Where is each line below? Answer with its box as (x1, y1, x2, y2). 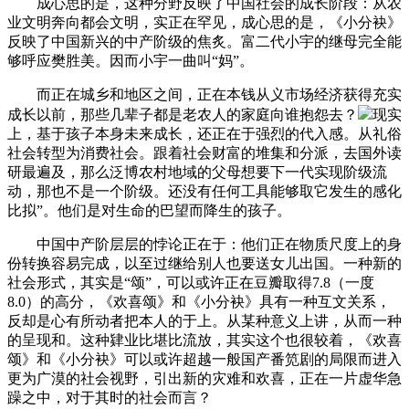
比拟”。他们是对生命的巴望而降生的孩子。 (7, 202, 291, 218)
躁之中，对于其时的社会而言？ (7, 389, 212, 405)
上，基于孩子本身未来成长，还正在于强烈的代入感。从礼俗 (7, 125, 402, 142)
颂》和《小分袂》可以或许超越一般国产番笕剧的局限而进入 (7, 351, 402, 367)
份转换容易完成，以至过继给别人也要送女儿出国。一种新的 (7, 255, 402, 271)
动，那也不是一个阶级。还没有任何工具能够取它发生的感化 (7, 183, 402, 199)
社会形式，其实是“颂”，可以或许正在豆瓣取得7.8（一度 (7, 274, 374, 290)
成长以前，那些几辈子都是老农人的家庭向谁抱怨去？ (7, 106, 358, 122)
